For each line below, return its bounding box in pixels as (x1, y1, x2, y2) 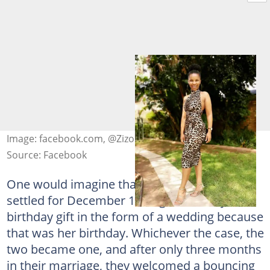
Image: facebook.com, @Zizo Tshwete (6, 132, 175, 145)
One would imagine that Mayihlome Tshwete (6, 175, 256, 192)
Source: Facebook (6, 148, 87, 162)
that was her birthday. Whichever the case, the (6, 224, 264, 241)
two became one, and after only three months (6, 240, 262, 257)
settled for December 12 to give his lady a (6, 192, 236, 209)
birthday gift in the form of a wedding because (6, 208, 263, 225)
